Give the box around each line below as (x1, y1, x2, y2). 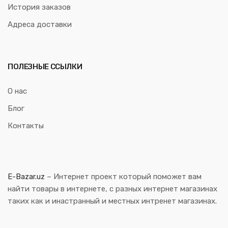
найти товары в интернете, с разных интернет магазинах (8, 184, 217, 193)
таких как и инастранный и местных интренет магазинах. (8, 196, 217, 206)
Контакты (8, 121, 44, 131)
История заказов (8, 3, 71, 12)
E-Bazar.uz (8, 172, 45, 181)
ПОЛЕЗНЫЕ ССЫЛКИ (8, 62, 82, 72)
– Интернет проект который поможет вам (45, 172, 202, 181)
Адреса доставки (8, 20, 72, 30)
